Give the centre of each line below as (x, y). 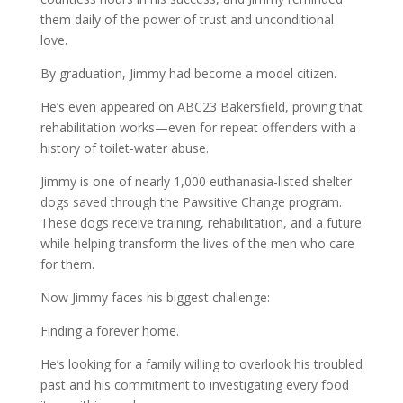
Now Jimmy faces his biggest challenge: (155, 298)
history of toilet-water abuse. (124, 148)
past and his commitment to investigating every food (194, 385)
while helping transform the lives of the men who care (197, 244)
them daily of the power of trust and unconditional (187, 20)
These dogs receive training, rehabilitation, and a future (201, 223)
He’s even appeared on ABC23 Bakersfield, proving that (201, 107)
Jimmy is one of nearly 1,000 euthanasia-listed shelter (196, 182)
